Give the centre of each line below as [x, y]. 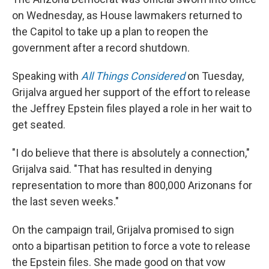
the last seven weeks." [67, 201]
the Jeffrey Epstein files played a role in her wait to [132, 108]
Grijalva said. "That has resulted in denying [112, 169]
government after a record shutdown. [101, 48]
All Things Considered [133, 76]
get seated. [40, 125]
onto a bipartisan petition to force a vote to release [131, 246]
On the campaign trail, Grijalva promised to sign [123, 230]
